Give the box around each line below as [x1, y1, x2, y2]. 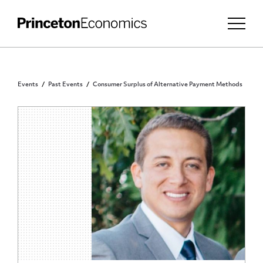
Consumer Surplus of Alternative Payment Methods [93, 82, 242, 88]
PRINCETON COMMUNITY [24, 110, 115, 117]
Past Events [48, 82, 83, 88]
